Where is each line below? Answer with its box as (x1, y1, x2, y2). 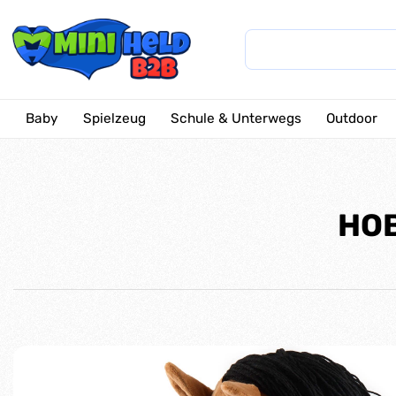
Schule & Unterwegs (171, 110, 301, 126)
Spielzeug (83, 110, 146, 126)
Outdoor (326, 110, 377, 126)
